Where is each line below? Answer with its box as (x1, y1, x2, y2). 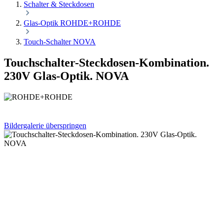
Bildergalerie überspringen (4, 121, 86, 130)
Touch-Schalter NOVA (24, 37, 96, 46)
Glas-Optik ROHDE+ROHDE (24, 19, 121, 27)
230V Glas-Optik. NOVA (4, 69, 129, 82)
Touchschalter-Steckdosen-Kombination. (4, 56, 209, 69)
